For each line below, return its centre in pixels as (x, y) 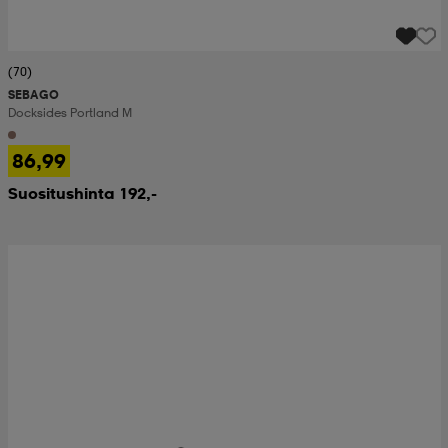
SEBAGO (33, 95)
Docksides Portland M (69, 113)
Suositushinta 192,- (82, 193)
